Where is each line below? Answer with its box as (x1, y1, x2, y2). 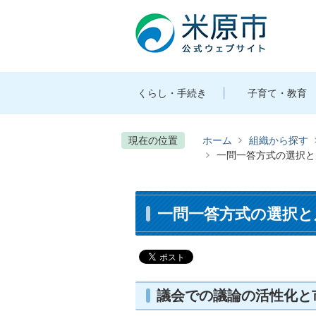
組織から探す (249, 135, 308, 146)
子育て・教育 (248, 87, 307, 99)
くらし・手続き (138, 87, 207, 99)
